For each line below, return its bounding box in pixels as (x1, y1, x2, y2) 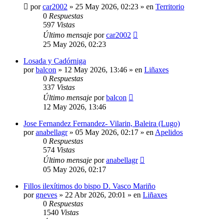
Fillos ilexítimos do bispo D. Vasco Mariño (23, 181, 155, 190)
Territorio (155, 2, 184, 11)
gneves (36, 190, 57, 199)
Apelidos (155, 128, 183, 136)
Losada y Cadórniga (23, 56, 86, 65)
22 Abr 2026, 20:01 (65, 190, 126, 199)
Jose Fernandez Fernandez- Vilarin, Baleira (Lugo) (23, 119, 180, 128)
